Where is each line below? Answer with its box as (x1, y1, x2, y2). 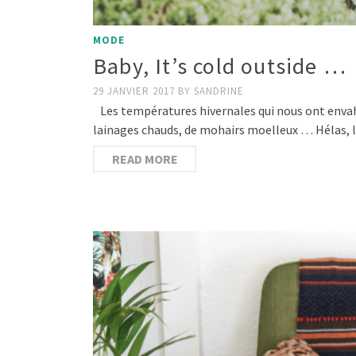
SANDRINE (194, 84, 244, 99)
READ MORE (111, 151, 178, 168)
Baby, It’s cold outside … (93, 52, 346, 81)
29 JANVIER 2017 (93, 84, 178, 99)
